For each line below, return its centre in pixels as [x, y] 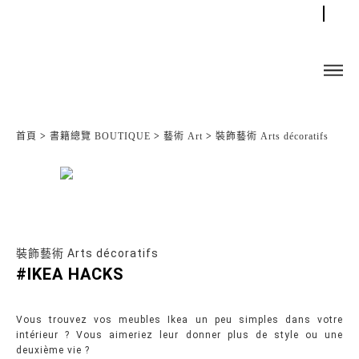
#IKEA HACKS [70, 274]
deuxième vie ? [53, 350]
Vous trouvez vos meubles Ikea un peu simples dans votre [179, 320]
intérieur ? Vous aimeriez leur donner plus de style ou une [179, 335]
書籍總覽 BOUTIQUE [100, 136]
